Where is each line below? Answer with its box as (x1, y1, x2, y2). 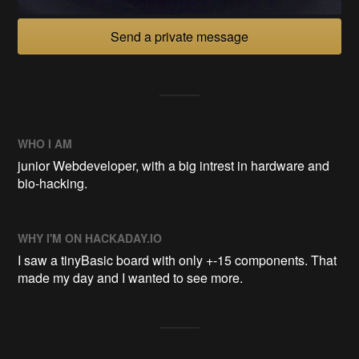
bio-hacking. (18, 173, 88, 192)
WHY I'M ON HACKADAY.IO (18, 229, 163, 246)
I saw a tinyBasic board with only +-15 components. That (18, 250, 337, 269)
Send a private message (111, 26, 248, 46)
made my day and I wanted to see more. (18, 268, 244, 287)
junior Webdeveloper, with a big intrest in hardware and (18, 155, 330, 175)
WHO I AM (18, 135, 73, 151)
